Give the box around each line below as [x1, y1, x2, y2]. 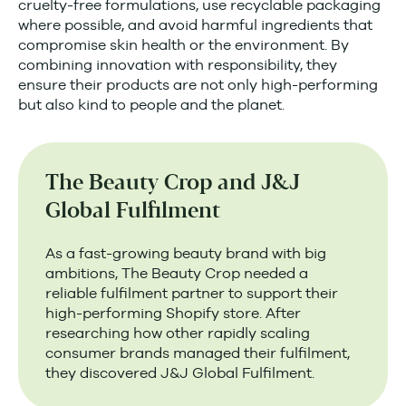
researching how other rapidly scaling [45, 324, 310, 342]
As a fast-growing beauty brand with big [45, 245, 326, 262]
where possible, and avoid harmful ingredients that [18, 16, 372, 34]
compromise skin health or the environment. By [18, 36, 349, 53]
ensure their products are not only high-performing [18, 76, 378, 93]
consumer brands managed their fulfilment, [45, 344, 350, 362]
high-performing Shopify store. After [45, 304, 301, 322]
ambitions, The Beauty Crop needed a [45, 265, 308, 282]
